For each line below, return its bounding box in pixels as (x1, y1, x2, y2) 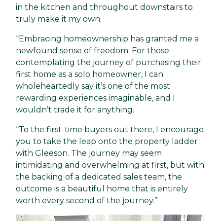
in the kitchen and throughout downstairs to (16, 2, 193, 12)
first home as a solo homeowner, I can (16, 70, 163, 79)
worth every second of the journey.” (16, 196, 157, 206)
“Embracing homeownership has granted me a (16, 34, 199, 44)
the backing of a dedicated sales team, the (16, 172, 182, 182)
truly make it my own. (16, 14, 102, 24)
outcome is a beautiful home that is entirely (16, 184, 188, 194)
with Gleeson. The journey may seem (16, 148, 162, 158)
